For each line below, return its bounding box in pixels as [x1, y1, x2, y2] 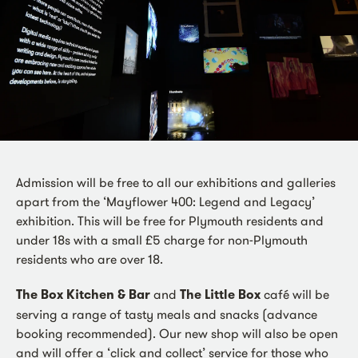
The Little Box [180, 286, 261, 304]
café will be [261, 286, 329, 303]
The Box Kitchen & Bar [16, 286, 150, 304]
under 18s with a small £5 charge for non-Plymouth [16, 232, 308, 249]
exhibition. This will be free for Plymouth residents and [16, 213, 324, 229]
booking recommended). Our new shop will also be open [16, 325, 338, 342]
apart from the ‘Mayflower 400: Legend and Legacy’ [16, 193, 315, 210]
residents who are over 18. [16, 251, 163, 268]
